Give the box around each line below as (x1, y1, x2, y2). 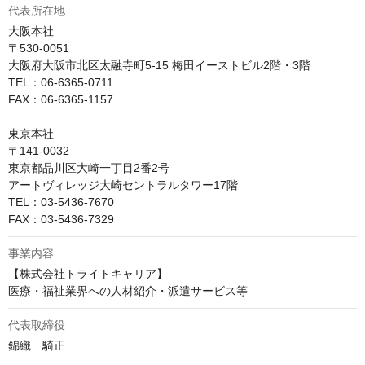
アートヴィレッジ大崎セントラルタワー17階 (8, 178, 238, 191)
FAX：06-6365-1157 (8, 93, 113, 106)
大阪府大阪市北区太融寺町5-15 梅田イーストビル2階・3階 (8, 59, 310, 72)
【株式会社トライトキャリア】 (8, 267, 168, 280)
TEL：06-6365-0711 (8, 76, 113, 89)
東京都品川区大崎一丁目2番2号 (8, 161, 169, 174)
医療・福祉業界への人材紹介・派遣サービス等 (8, 284, 248, 297)
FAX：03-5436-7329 (8, 213, 114, 226)
